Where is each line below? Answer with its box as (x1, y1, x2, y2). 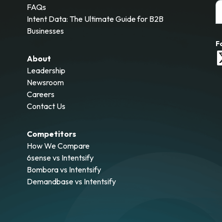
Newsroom (27, 77, 64, 87)
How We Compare (27, 141, 90, 151)
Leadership (27, 65, 66, 75)
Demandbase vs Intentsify (27, 176, 116, 186)
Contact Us (27, 101, 66, 111)
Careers (27, 89, 55, 99)
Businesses (27, 26, 64, 36)
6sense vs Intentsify (27, 153, 94, 163)
